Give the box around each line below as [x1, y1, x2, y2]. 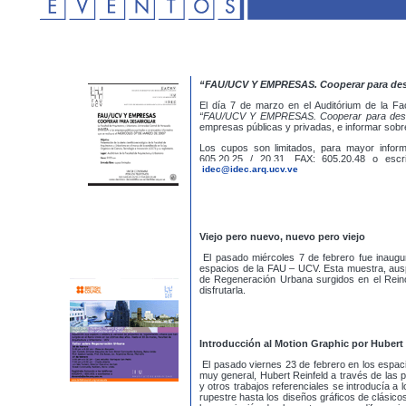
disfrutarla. [199, 285, 246, 295]
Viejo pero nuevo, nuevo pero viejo [199, 231, 365, 242]
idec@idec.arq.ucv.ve [202, 164, 298, 174]
